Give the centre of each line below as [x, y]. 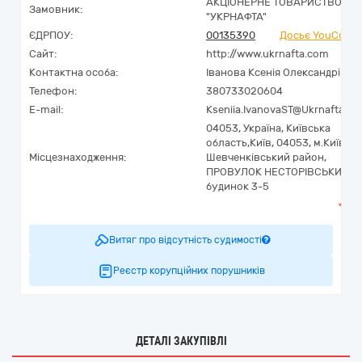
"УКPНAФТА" [236, 17]
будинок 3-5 [238, 186]
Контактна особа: [74, 72]
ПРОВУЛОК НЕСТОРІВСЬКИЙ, [279, 172]
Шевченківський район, [266, 157]
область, [228, 143]
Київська [308, 128]
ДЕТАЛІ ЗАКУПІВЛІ [181, 341]
